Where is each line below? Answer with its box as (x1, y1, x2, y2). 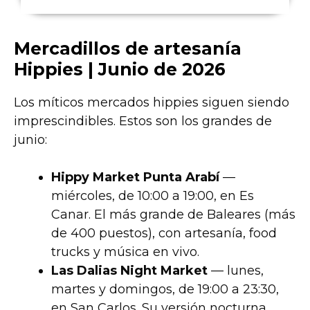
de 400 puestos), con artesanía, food (51, 225, 277, 241)
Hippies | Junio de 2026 (14, 58, 226, 80)
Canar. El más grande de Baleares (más (51, 206, 295, 222)
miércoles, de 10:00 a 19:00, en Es (51, 188, 254, 203)
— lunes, (208, 262, 264, 278)
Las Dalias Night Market (51, 262, 208, 278)
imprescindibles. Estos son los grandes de (14, 113, 272, 129)
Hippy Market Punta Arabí (51, 169, 219, 185)
